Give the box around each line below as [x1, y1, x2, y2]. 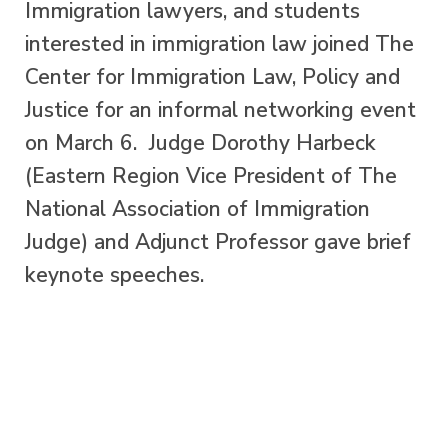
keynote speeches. [25, 261, 204, 290]
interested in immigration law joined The [25, 30, 414, 59]
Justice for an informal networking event [25, 96, 416, 125]
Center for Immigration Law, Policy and [25, 63, 400, 92]
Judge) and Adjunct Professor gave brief [25, 228, 411, 257]
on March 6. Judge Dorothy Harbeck [25, 129, 376, 158]
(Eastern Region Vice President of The [25, 162, 397, 191]
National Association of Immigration [25, 195, 370, 224]
